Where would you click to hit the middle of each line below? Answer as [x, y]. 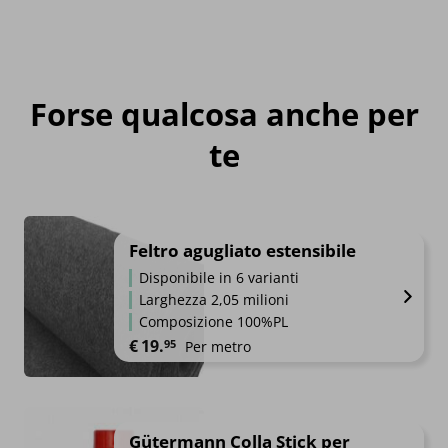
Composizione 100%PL [213, 322]
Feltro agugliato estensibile [242, 251]
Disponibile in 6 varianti [219, 278]
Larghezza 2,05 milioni [214, 300]
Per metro [218, 347]
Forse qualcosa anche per [224, 114]
